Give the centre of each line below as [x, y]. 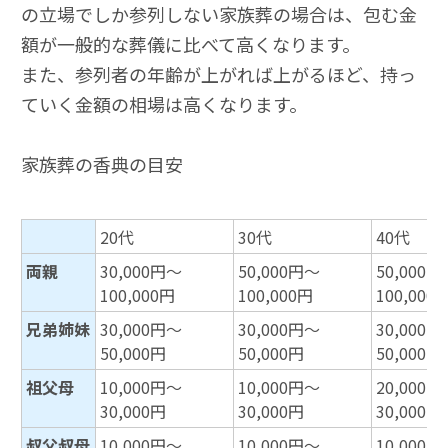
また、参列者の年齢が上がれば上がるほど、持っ [218, 74]
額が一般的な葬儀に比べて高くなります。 [190, 44]
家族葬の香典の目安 [102, 164]
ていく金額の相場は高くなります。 [164, 104]
